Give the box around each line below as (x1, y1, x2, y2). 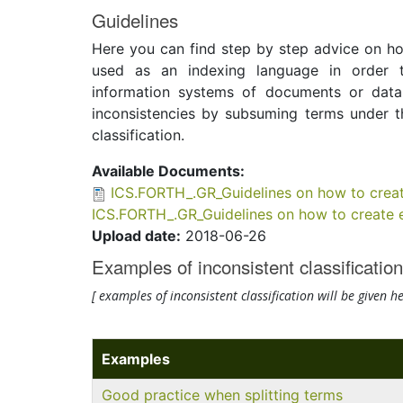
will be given (318, 287, 390, 304)
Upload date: (92, 227, 181, 245)
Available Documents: (92, 162, 245, 180)
